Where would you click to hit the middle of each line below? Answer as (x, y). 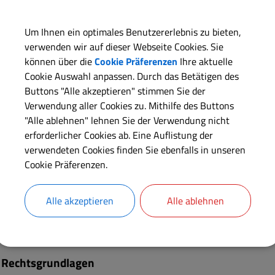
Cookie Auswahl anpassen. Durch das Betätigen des (131, 76)
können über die (59, 61)
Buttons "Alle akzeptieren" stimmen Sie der (115, 91)
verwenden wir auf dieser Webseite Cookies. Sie (124, 46)
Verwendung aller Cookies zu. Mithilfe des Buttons (129, 105)
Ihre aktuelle (205, 61)
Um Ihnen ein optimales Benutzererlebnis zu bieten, (133, 32)
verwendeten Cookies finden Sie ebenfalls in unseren (135, 149)
